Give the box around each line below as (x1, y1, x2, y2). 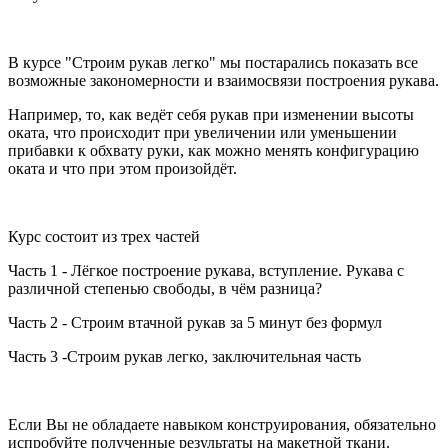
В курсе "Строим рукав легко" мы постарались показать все (8, 53, 418, 71)
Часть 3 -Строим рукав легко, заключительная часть (8, 347, 361, 365)
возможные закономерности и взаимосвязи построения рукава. (8, 71, 439, 89)
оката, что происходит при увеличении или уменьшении (8, 123, 397, 141)
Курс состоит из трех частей (8, 227, 200, 245)
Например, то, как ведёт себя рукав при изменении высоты (8, 105, 414, 123)
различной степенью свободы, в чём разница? (8, 279, 322, 297)
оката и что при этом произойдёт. (8, 159, 237, 177)
